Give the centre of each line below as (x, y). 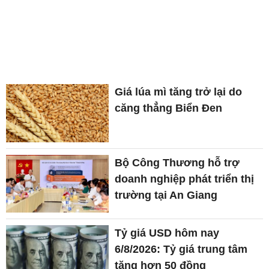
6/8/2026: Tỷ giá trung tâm (181, 249)
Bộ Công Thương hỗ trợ (177, 162)
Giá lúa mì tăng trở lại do (179, 92)
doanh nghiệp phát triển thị (185, 179)
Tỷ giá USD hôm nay (167, 233)
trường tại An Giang (166, 195)
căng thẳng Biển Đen (169, 108)
